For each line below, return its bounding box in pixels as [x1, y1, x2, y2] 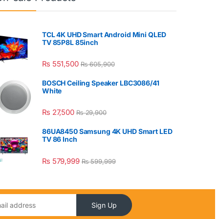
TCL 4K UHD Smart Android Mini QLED [42, 30, 167, 39]
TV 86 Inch [42, 135, 77, 144]
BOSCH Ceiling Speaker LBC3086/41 [42, 79, 159, 88]
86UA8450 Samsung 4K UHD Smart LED [42, 127, 173, 136]
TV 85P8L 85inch [42, 38, 98, 46]
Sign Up [91, 200, 117, 209]
